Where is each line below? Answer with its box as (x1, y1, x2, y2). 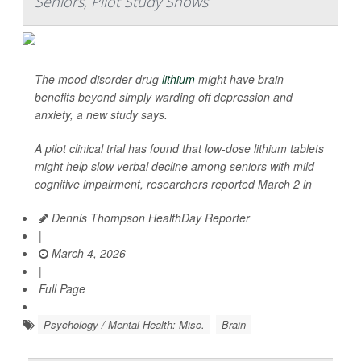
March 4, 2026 (48, 245, 126, 261)
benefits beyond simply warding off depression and (35, 89, 293, 105)
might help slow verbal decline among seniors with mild (35, 158, 314, 174)
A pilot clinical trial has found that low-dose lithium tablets (35, 140, 324, 156)
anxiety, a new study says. (35, 106, 168, 122)
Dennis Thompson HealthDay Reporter (48, 210, 250, 226)
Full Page (39, 280, 85, 297)
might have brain (195, 71, 284, 87)
